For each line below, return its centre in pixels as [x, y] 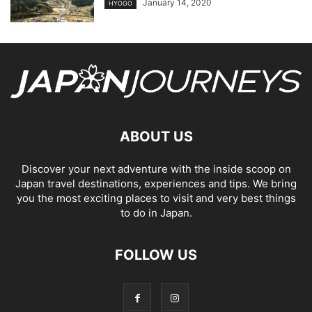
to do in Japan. [156, 212]
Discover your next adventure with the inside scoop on [156, 169]
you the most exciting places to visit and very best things [156, 198]
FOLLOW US [156, 255]
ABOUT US [156, 136]
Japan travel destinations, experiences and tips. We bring [156, 183]
